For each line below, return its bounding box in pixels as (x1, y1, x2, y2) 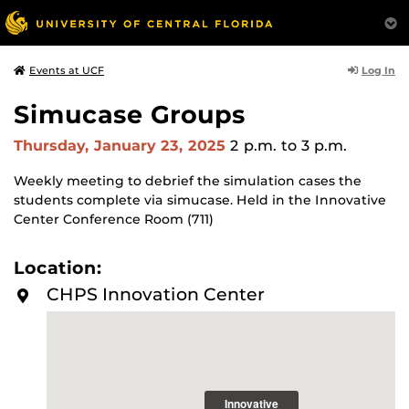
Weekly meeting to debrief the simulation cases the (14, 173, 362, 189)
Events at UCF (29, 64, 104, 77)
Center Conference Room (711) (14, 211, 214, 227)
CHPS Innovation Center (47, 283, 265, 305)
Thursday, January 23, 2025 (14, 137, 230, 154)
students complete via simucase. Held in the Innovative (14, 192, 386, 208)
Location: (14, 257, 101, 278)
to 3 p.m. (281, 137, 347, 154)
